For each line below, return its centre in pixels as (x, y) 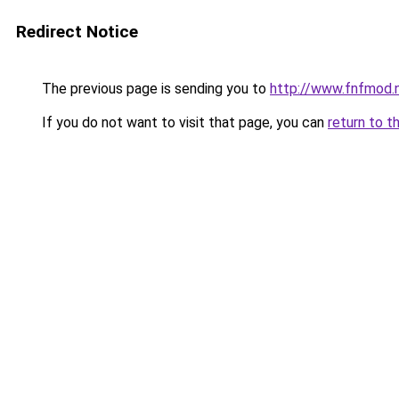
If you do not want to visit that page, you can (183, 122)
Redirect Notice (77, 32)
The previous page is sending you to (154, 89)
